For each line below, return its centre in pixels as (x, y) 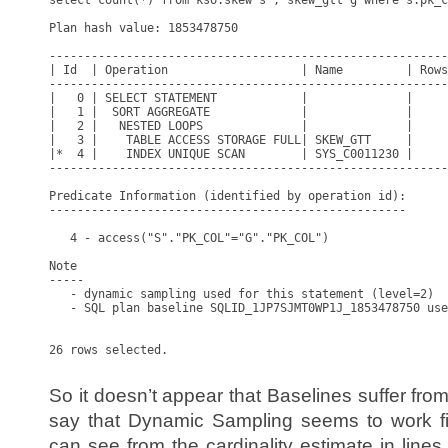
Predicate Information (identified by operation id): (227, 196)
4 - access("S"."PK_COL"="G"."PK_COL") (189, 238)
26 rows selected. (108, 350)
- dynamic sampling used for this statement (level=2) (241, 294)
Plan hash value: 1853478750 (143, 28)
